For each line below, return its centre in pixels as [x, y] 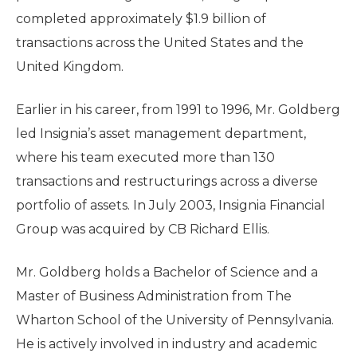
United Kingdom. [70, 67]
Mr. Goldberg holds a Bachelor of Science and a [167, 272]
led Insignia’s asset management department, [161, 133]
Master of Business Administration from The [154, 296]
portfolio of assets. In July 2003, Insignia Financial [171, 205]
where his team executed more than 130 [145, 157]
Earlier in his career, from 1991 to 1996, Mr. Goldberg [178, 110]
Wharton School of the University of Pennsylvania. [175, 320]
